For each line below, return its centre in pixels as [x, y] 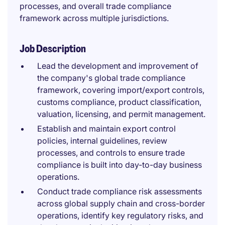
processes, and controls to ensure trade [111, 153]
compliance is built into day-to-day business [120, 165]
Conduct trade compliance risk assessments [120, 191]
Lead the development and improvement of [118, 66]
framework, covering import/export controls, [121, 90]
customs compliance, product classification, [119, 102]
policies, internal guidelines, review [102, 141]
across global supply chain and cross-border [121, 203]
